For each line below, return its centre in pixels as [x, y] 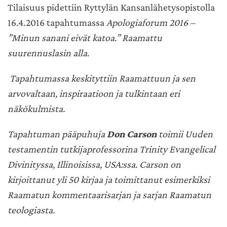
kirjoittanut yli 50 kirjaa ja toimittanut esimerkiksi [109, 180]
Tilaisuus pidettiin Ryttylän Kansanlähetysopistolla [111, 7]
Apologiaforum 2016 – [151, 23]
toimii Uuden [185, 134]
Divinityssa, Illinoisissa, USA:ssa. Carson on [94, 164]
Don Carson [132, 134]
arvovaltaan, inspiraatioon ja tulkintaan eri [94, 93]
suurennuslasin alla [47, 53]
